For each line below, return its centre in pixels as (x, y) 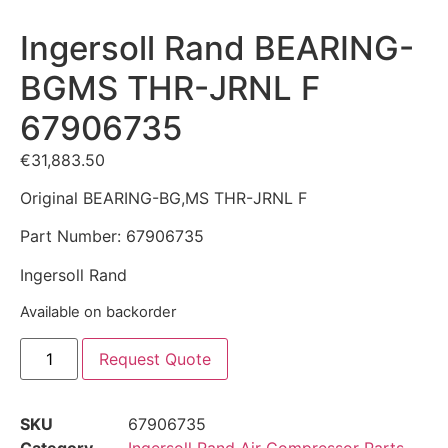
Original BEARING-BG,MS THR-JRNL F (163, 198)
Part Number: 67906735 (112, 236)
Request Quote (155, 358)
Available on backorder (98, 312)
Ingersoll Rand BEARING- (217, 47)
